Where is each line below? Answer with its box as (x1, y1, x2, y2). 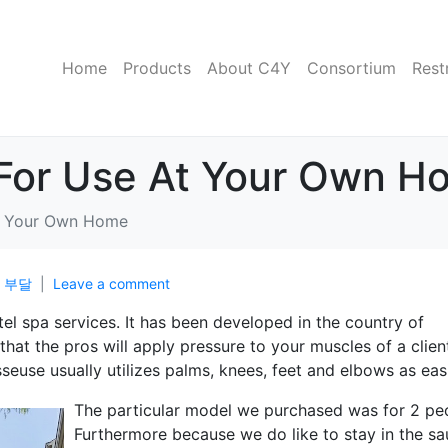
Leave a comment (53, 275, 170, 292)
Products (123, 58, 191, 78)
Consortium (307, 58, 396, 78)
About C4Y (207, 58, 291, 78)
